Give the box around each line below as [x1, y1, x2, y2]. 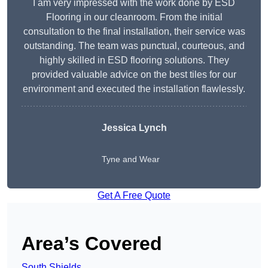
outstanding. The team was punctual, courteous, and [23, 41, 245, 51]
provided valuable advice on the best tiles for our [32, 69, 236, 80]
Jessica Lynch [101, 123, 167, 133]
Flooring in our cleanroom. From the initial [45, 12, 223, 23]
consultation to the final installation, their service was [23, 26, 245, 37]
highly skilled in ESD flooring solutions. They [39, 55, 229, 66]
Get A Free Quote [98, 190, 170, 201]
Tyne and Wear [101, 154, 160, 165]
